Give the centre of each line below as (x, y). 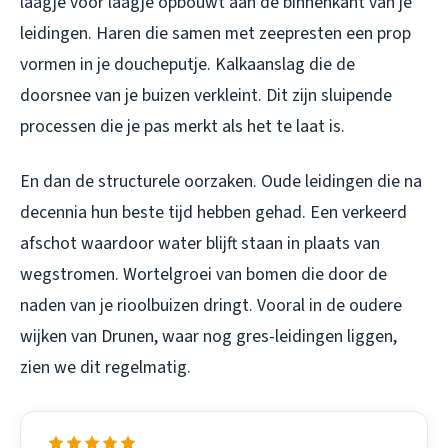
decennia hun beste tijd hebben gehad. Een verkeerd (213, 212)
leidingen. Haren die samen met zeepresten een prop (215, 33)
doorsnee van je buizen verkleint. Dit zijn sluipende (206, 95)
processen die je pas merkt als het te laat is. (182, 126)
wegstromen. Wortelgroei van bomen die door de (203, 274)
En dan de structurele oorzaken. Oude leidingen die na (221, 181)
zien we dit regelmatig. (105, 367)
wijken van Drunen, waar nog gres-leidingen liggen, (208, 336)
